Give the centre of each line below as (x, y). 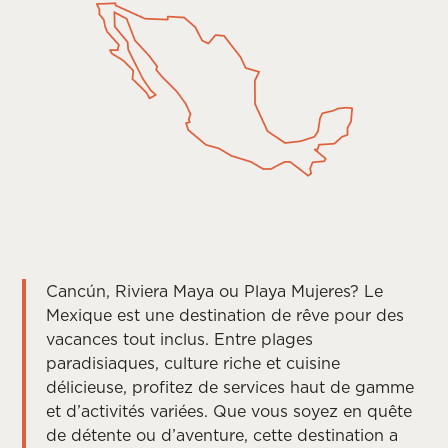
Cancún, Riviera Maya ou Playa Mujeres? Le (215, 291)
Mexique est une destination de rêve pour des (225, 315)
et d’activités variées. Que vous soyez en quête (229, 411)
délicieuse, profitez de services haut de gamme (230, 387)
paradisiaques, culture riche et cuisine (193, 363)
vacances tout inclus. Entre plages (180, 339)
